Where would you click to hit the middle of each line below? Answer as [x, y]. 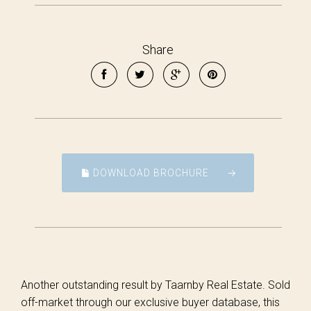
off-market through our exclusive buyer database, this [150, 302]
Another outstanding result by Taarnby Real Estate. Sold [155, 285]
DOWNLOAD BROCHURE [150, 173]
